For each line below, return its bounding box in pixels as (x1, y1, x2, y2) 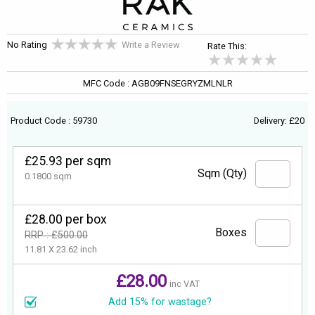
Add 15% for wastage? (108, 295, 212, 308)
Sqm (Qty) (198, 167, 247, 181)
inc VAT (169, 278, 200, 289)
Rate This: (207, 40, 247, 51)
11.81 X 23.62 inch (25, 244, 97, 255)
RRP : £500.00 (25, 229, 88, 242)
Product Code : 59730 (11, 115, 98, 127)
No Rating (7, 39, 47, 50)
